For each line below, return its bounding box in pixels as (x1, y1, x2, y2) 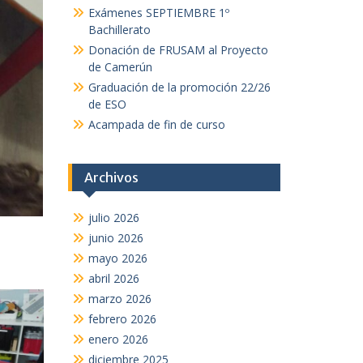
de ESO (88, 96, 126, 112)
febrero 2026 (88, 311, 156, 327)
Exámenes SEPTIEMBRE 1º (88, 5, 229, 20)
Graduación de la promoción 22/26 (88, 79, 271, 95)
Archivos (83, 169, 139, 186)
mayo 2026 (88, 250, 147, 266)
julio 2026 (88, 210, 139, 225)
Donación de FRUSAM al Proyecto (88, 42, 268, 58)
